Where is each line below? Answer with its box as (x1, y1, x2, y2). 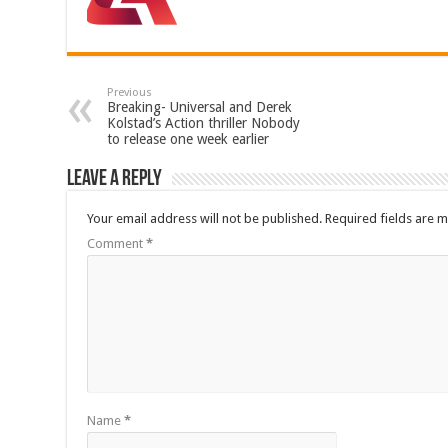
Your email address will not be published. (87, 211, 323, 227)
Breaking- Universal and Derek (107, 99, 293, 116)
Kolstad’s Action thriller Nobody (107, 115, 301, 132)
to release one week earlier (107, 131, 270, 148)
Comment (87, 236, 147, 252)
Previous (107, 86, 153, 100)
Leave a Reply (67, 168, 163, 192)
